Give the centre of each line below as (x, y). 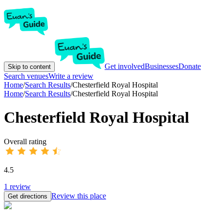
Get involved (125, 66)
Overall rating (25, 141)
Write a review (71, 76)
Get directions (28, 196)
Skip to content (29, 67)
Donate (190, 66)
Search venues (26, 76)
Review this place (79, 196)
